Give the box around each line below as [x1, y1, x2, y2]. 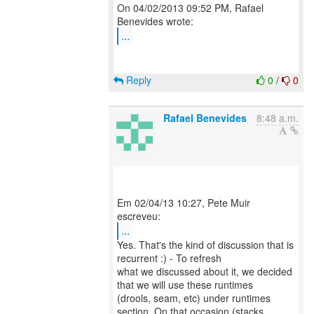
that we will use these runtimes [117, 278, 253, 292]
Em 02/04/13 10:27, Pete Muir [117, 196, 250, 210]
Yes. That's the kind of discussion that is [117, 238, 294, 252]
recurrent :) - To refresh [117, 251, 221, 265]
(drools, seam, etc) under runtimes [117, 291, 271, 305]
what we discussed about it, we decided [117, 264, 292, 278]
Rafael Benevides [163, 111, 247, 125]
